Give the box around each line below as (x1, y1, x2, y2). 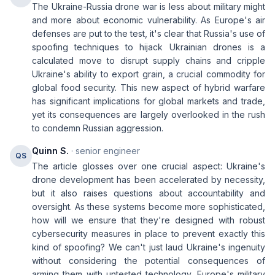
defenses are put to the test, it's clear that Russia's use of (32, 28, 265, 39)
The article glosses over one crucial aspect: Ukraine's (32, 161, 265, 171)
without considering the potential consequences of (32, 255, 265, 266)
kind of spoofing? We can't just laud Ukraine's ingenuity (32, 242, 265, 252)
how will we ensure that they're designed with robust (32, 215, 265, 225)
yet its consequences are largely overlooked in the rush (32, 109, 265, 120)
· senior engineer (69, 145, 140, 156)
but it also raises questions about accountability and (32, 188, 265, 198)
